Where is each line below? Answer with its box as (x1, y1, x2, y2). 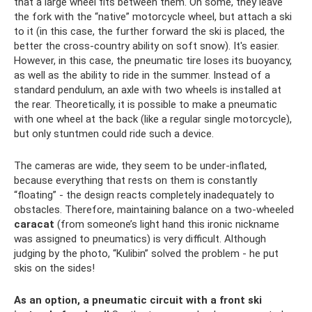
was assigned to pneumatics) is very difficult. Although (14, 232, 266, 245)
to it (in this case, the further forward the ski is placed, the (14, 24, 285, 38)
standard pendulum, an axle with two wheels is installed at (14, 83, 281, 96)
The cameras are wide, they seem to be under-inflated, (14, 159, 267, 172)
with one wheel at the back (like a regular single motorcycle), (14, 112, 292, 125)
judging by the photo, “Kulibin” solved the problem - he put (14, 247, 279, 260)
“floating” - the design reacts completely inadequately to (14, 188, 274, 201)
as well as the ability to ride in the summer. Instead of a (14, 68, 270, 81)
